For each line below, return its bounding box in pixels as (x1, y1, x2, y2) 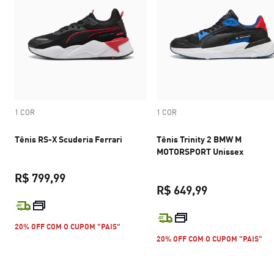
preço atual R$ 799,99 (65, 197, 163, 209)
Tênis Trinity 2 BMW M (157, 134, 242, 145)
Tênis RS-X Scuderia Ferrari (15, 134, 122, 145)
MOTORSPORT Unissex (157, 146, 243, 157)
